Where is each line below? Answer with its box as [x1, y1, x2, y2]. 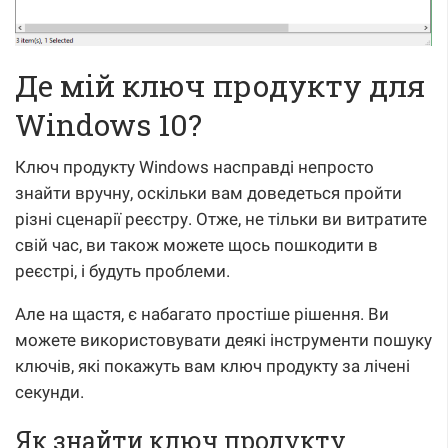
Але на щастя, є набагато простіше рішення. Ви [15, 304, 389, 325]
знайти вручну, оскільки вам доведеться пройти [15, 183, 402, 204]
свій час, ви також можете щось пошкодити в [15, 235, 378, 256]
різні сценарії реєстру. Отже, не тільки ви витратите [15, 209, 427, 230]
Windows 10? [15, 105, 202, 145]
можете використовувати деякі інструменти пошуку [15, 330, 432, 351]
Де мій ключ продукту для [15, 66, 425, 106]
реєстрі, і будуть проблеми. [15, 261, 230, 282]
